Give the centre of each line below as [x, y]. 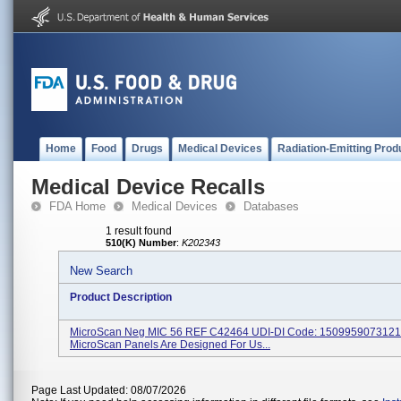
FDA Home [77, 206]
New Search [101, 271]
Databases [271, 206]
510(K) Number [141, 243]
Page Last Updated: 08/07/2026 [109, 390]
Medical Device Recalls [148, 187]
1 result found [139, 231]
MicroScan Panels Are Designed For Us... [170, 345]
